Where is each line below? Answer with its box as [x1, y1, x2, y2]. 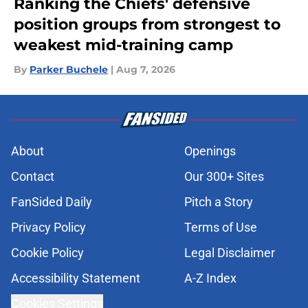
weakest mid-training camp [14, 36, 233, 55]
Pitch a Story [184, 195, 253, 210]
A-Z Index [184, 271, 236, 286]
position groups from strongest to [14, 15, 280, 34]
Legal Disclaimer [184, 245, 275, 261]
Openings [184, 144, 236, 159]
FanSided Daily [11, 195, 92, 210]
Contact [11, 169, 54, 184]
